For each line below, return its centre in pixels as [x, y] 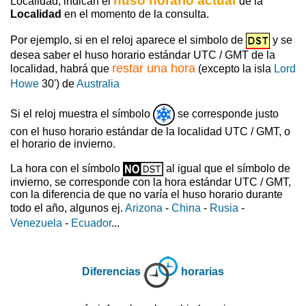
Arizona [144, 208]
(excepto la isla [235, 68]
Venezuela [36, 223]
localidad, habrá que [61, 68]
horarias [203, 272]
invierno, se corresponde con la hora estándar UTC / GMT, [151, 182]
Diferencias [111, 272]
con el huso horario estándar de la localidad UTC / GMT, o [150, 131]
